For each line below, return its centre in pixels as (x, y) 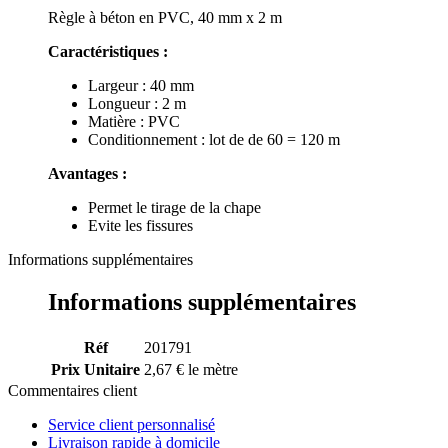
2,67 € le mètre (191, 369)
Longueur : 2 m (137, 103)
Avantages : (87, 173)
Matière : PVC (136, 121)
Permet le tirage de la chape (176, 207)
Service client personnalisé (131, 424)
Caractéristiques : (108, 51)
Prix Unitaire (95, 369)
